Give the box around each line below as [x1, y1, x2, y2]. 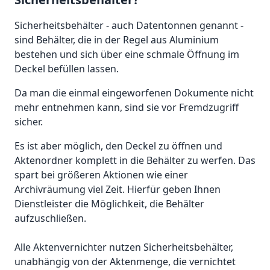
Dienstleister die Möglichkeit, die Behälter [14, 197, 204, 211]
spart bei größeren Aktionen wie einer [14, 168, 188, 182]
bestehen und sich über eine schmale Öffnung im [14, 48, 239, 61]
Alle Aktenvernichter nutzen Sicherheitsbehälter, [14, 240, 233, 254]
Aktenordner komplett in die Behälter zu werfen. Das [14, 154, 256, 168]
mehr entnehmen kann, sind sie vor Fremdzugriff [14, 101, 239, 115]
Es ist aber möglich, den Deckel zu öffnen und [14, 139, 222, 153]
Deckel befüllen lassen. [14, 62, 119, 76]
